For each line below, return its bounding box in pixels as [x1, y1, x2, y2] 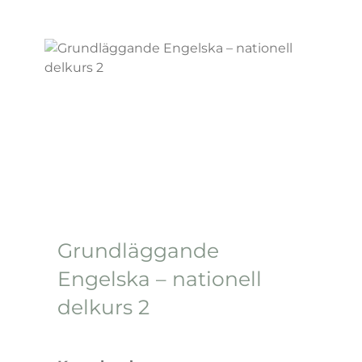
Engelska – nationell [57, 267, 262, 291]
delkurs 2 [57, 295, 149, 319]
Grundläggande [57, 238, 219, 263]
